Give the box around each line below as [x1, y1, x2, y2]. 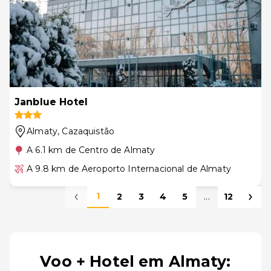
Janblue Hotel [15, 96, 88, 108]
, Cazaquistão [57, 125, 115, 137]
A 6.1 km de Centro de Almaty [27, 144, 155, 155]
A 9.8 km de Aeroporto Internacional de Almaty [27, 163, 231, 174]
